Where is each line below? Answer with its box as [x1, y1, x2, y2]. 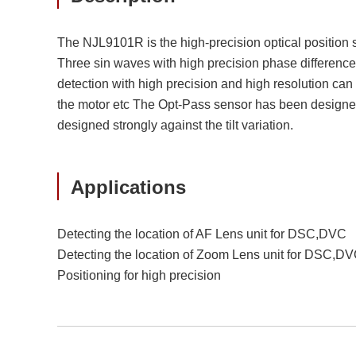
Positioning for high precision [57, 269, 221, 282]
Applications [71, 176, 186, 198]
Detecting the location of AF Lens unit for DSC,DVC [57, 227, 346, 241]
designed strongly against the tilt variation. [57, 118, 293, 132]
